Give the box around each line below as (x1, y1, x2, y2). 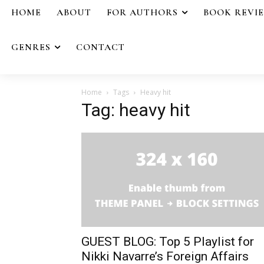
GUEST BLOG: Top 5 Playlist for (81, 234, 254, 249)
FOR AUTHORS (107, 6, 178, 18)
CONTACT (76, 41, 125, 53)
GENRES (11, 41, 51, 53)
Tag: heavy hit (81, 99, 190, 120)
